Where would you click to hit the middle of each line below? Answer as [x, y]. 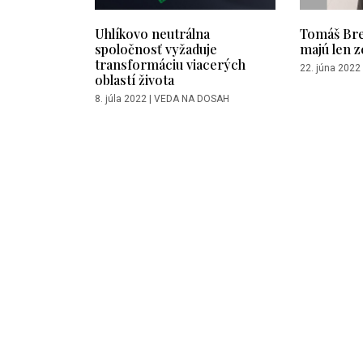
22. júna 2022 [330, 68]
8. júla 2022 [121, 99]
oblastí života [135, 80]
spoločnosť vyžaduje [156, 49]
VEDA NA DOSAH [192, 99]
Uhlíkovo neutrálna [152, 34]
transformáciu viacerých [170, 64]
